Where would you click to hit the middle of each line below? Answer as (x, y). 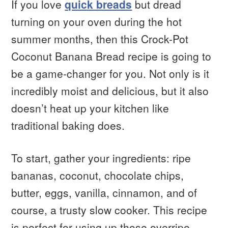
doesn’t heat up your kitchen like (90, 108)
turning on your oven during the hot (97, 22)
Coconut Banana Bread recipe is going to (111, 56)
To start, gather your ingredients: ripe (101, 158)
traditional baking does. (68, 125)
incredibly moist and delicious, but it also (110, 91)
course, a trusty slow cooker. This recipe (109, 210)
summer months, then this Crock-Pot (100, 39)
